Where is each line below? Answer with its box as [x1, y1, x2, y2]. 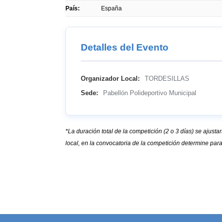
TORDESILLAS [143, 75, 189, 82]
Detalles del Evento [81, 42, 168, 53]
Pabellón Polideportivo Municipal [101, 90, 196, 97]
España [101, 5, 122, 12]
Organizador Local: [81, 75, 140, 82]
